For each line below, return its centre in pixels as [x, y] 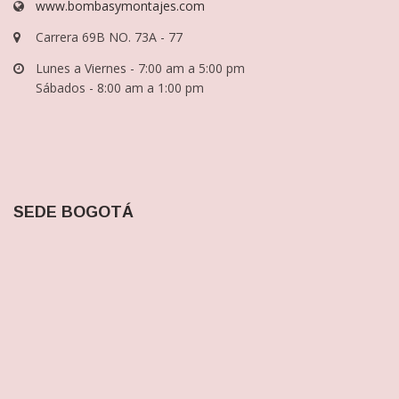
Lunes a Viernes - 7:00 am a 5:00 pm [140, 96]
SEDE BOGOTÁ [73, 240]
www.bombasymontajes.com [120, 33]
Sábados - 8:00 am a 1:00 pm [120, 115]
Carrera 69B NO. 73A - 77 [109, 65]
